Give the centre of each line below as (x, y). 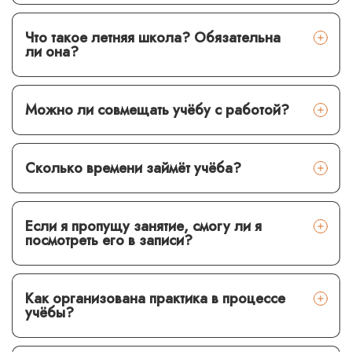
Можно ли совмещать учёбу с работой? (157, 110)
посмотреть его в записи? (109, 240)
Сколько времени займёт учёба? (133, 168)
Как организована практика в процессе (155, 298)
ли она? (52, 51)
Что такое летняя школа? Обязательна (153, 37)
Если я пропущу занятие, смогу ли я (143, 226)
